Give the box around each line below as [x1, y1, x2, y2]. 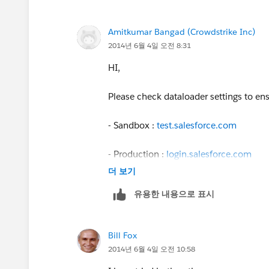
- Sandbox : [108, 119, 157, 131]
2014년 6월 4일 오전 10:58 [108, 243, 195, 254]
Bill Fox [108, 229, 137, 241]
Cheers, [108, 177, 139, 189]
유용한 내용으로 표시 [134, 188, 214, 199]
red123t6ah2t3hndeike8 [108, 16, 208, 28]
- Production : [108, 148, 166, 160]
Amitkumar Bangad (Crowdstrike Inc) [108, 26, 255, 37]
